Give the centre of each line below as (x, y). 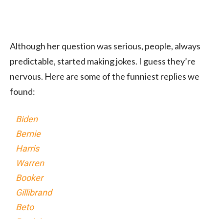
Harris (28, 148)
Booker (30, 177)
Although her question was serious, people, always (105, 46)
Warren (30, 163)
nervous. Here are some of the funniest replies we (105, 76)
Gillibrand (34, 192)
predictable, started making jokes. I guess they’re (103, 61)
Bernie (28, 133)
